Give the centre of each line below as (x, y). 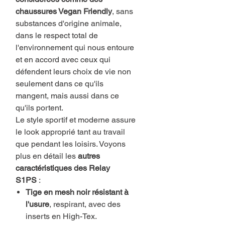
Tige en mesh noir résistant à (77, 192)
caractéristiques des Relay (63, 168)
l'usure (37, 204)
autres (89, 156)
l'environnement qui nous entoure (75, 48)
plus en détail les (47, 156)
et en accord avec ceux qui (63, 60)
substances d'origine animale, (69, 24)
